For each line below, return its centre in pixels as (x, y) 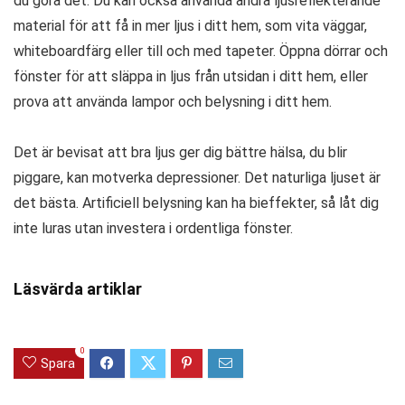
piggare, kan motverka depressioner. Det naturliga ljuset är (197, 177)
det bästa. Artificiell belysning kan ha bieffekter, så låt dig (196, 202)
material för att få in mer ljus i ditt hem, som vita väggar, (190, 25)
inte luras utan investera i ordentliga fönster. (153, 228)
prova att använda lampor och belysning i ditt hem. (173, 101)
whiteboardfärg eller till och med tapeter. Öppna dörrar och (201, 51)
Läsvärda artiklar (78, 288)
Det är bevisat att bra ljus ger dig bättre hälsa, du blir (180, 152)
